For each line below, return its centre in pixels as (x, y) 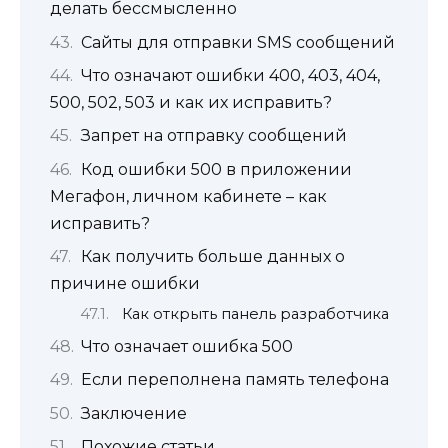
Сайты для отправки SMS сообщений (237, 42)
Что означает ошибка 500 (186, 346)
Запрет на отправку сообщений (213, 136)
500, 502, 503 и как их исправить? (191, 102)
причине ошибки (125, 284)
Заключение (133, 413)
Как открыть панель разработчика (255, 313)
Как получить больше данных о (212, 257)
